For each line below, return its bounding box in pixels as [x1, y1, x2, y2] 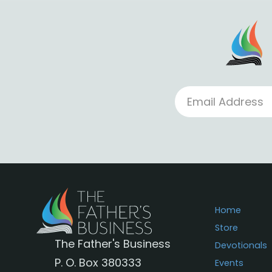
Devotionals [214, 239, 267, 251]
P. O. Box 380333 [55, 255, 141, 270]
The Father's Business [55, 236, 171, 251]
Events [214, 257, 243, 269]
